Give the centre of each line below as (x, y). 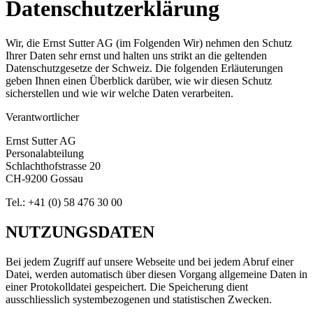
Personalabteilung (45, 153)
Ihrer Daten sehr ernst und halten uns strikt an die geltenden (136, 55)
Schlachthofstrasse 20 (53, 166)
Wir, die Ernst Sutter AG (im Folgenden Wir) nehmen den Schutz (149, 43)
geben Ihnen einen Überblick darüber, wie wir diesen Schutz (139, 80)
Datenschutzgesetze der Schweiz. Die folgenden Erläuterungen (144, 68)
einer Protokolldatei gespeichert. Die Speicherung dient (127, 286)
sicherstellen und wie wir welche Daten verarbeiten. (119, 93)
